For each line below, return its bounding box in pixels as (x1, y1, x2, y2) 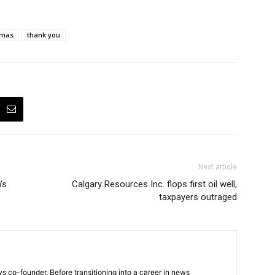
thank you (27, 30, 60, 39)
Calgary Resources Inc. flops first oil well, (72, 179, 237, 190)
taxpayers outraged (159, 192, 237, 203)
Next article (198, 163, 237, 171)
